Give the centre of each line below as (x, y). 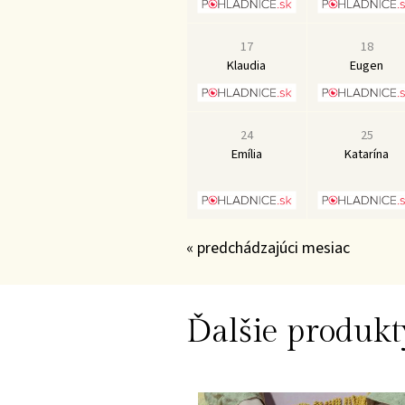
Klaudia (246, 65)
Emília (246, 154)
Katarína (367, 154)
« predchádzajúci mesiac (268, 248)
